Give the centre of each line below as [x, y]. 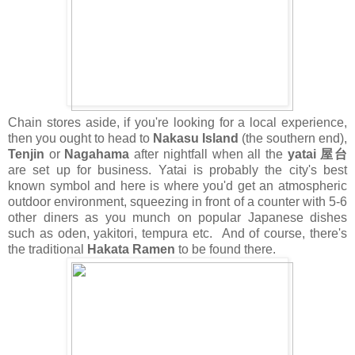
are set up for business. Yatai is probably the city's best [177, 170]
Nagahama [97, 154]
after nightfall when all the [208, 154]
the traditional [48, 249]
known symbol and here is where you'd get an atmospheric [177, 185]
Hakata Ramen [131, 249]
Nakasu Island [197, 138]
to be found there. [225, 249]
